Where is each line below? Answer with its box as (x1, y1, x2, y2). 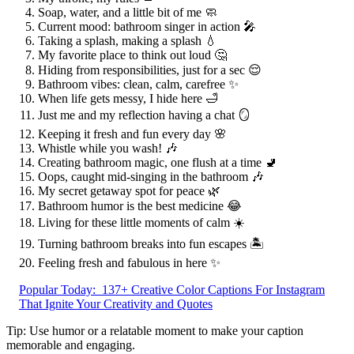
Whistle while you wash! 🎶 (38, 141, 178, 156)
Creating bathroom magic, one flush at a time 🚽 (38, 156, 277, 170)
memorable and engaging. (6, 338, 135, 352)
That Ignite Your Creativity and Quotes (19, 297, 213, 311)
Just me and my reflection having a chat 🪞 (38, 108, 250, 122)
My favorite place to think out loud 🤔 (38, 48, 227, 62)
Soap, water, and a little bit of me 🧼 (38, 6, 217, 20)
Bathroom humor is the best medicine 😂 (38, 199, 242, 213)
